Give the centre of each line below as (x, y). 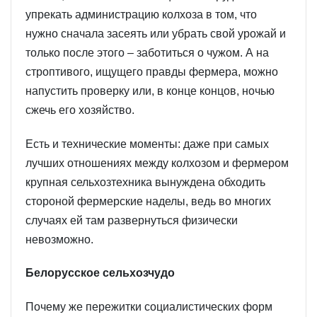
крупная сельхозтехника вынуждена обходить (145, 182)
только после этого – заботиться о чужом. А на (147, 52)
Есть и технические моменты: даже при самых (147, 144)
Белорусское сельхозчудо (100, 273)
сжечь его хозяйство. (80, 110)
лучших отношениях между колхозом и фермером (157, 163)
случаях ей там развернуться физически (132, 220)
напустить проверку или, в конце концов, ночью (150, 91)
